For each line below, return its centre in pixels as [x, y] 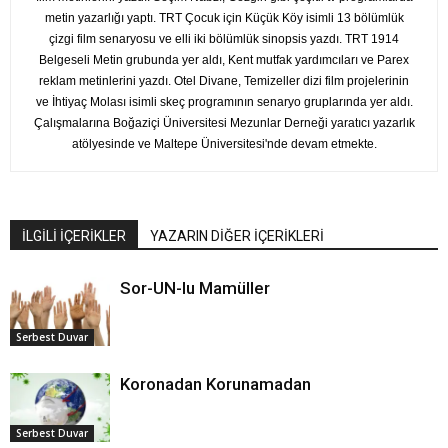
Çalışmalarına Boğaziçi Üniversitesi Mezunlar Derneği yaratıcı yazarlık [224, 123]
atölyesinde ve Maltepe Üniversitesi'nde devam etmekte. [224, 144]
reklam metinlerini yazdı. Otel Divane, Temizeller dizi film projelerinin [224, 81]
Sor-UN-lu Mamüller [195, 288]
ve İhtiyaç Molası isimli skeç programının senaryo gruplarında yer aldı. [224, 102]
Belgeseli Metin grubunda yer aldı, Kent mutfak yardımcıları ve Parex [224, 60]
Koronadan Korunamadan [215, 384]
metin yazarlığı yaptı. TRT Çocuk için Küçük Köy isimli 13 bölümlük [224, 18]
